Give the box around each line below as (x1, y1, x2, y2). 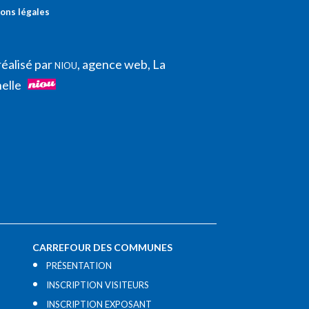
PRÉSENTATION (46, 260, 112, 272)
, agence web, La (77, 56, 166, 72)
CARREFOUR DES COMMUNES (32, 241, 173, 254)
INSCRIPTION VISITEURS (46, 279, 150, 291)
